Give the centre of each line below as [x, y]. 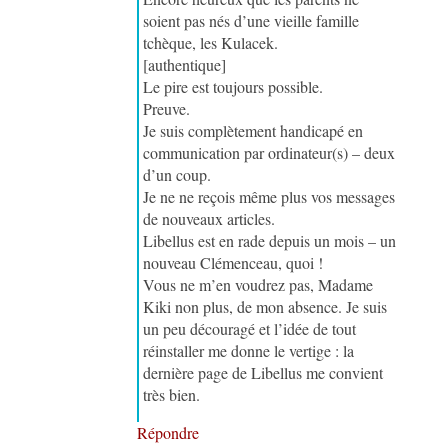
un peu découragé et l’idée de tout [250, 328]
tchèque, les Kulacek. [211, 42]
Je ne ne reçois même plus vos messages [269, 196]
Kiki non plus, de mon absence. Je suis [265, 306]
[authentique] [185, 64]
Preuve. [167, 108]
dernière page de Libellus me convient [263, 372]
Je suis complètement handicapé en [253, 130]
